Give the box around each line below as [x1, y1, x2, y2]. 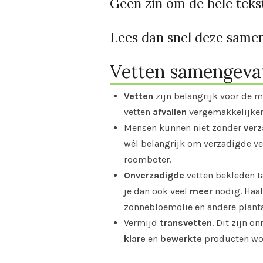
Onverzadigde [124, 169, 184, 181]
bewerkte [160, 232, 202, 244]
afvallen [153, 106, 187, 117]
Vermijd [124, 217, 157, 228]
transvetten [160, 217, 212, 228]
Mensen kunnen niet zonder [124, 122, 241, 133]
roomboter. [124, 153, 171, 165]
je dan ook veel [124, 185, 187, 197]
